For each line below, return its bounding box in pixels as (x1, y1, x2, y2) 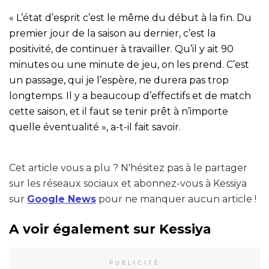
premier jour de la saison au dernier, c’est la (9, 27, 216, 39)
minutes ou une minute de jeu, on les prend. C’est (9, 58, 249, 70)
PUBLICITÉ (109, 260, 160, 267)
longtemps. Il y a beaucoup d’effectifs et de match (9, 89, 251, 101)
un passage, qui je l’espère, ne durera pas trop (9, 74, 229, 86)
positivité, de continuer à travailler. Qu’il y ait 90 (9, 43, 234, 55)
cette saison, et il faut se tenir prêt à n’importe (9, 105, 228, 117)
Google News (27, 193, 96, 205)
